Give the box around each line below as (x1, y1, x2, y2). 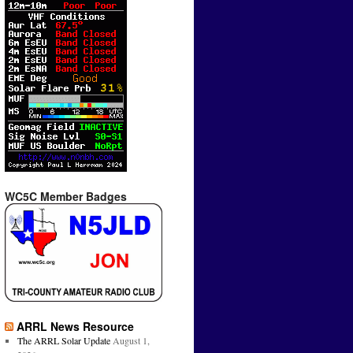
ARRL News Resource (17, 318, 134, 335)
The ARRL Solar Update (17, 334, 110, 347)
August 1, (112, 334, 150, 347)
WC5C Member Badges (5, 188, 127, 205)
